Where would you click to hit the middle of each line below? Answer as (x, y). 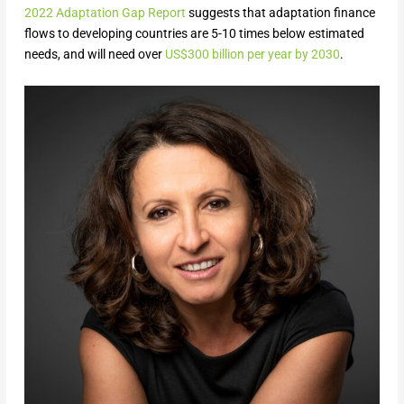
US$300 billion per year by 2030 (251, 54)
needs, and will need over (93, 54)
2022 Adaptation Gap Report (105, 12)
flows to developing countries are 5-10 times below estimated (194, 33)
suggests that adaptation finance (280, 12)
